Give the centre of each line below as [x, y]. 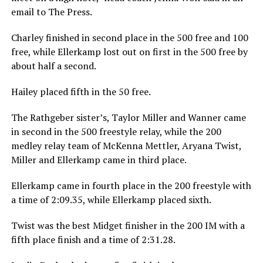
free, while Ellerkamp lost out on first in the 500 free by [129, 51]
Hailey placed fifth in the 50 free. [81, 91]
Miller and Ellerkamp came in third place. [99, 159]
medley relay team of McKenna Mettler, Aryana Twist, [126, 145]
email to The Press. [51, 11]
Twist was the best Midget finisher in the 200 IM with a [128, 225]
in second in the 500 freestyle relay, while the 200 [116, 131]
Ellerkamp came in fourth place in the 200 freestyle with [131, 185]
